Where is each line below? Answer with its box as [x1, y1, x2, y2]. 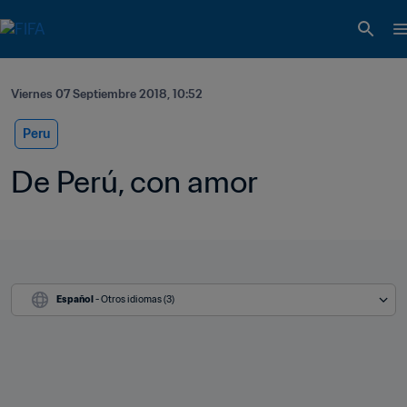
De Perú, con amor [11, 163, 258, 201]
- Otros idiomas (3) [95, 293, 174, 305]
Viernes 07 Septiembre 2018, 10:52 [11, 86, 203, 102]
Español [56, 293, 94, 305]
